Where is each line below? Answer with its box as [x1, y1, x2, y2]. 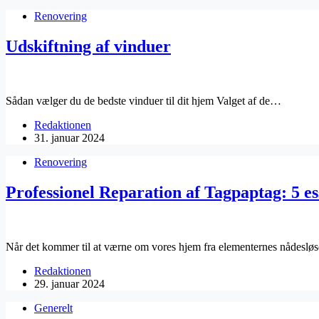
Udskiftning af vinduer [6, 37, 171, 56]
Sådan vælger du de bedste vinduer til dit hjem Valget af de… [6, 95, 281, 108]
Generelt [34, 301, 73, 314]
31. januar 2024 [34, 132, 105, 145]
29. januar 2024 [34, 277, 105, 290]
